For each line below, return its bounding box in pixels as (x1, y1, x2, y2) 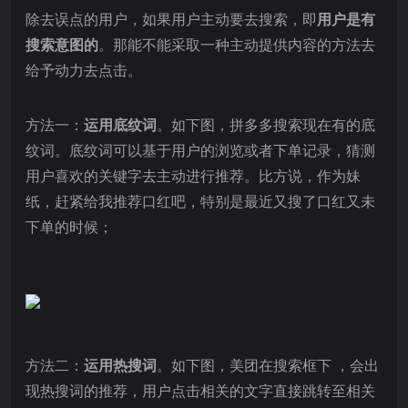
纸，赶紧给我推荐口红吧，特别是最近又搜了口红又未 (25, 190, 375, 211)
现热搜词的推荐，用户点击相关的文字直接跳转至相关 (25, 380, 375, 401)
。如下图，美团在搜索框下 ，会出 (157, 354, 379, 375)
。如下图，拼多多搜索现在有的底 (157, 114, 375, 135)
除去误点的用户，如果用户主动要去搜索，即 (25, 8, 317, 29)
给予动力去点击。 (25, 59, 142, 80)
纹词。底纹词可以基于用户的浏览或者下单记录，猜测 (25, 139, 375, 160)
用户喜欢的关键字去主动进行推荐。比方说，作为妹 (25, 165, 361, 186)
